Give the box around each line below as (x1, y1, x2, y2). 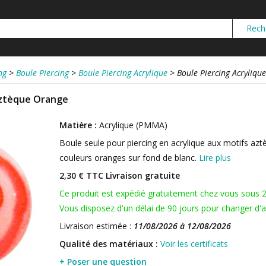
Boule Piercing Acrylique (78, 67, 167, 78)
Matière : (59, 119, 97, 131)
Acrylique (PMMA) (97, 119, 167, 131)
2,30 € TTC (59, 170, 103, 181)
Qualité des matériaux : (59, 238, 158, 249)
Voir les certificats (160, 238, 228, 249)
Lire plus (199, 152, 231, 163)
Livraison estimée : (59, 220, 134, 232)
